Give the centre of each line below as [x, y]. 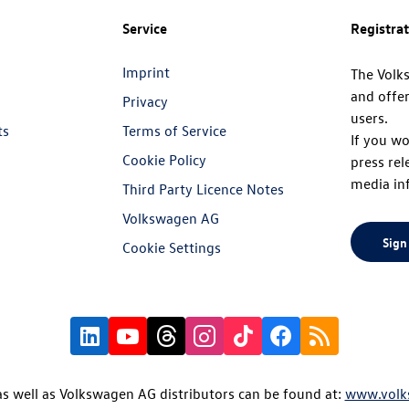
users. [369, 118]
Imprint [147, 73]
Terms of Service [175, 131]
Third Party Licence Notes [204, 189]
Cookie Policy [165, 160]
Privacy [146, 102]
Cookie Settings [172, 248]
